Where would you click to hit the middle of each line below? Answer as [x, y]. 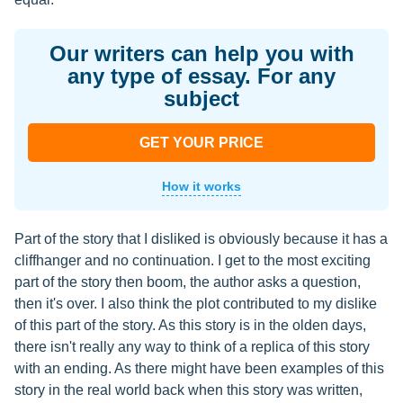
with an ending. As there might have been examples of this [199, 368]
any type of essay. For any [201, 76]
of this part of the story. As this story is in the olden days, [190, 325]
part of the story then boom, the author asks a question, [188, 282]
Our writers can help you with [201, 54]
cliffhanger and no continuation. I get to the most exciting [193, 260]
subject [201, 99]
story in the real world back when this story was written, [188, 390]
